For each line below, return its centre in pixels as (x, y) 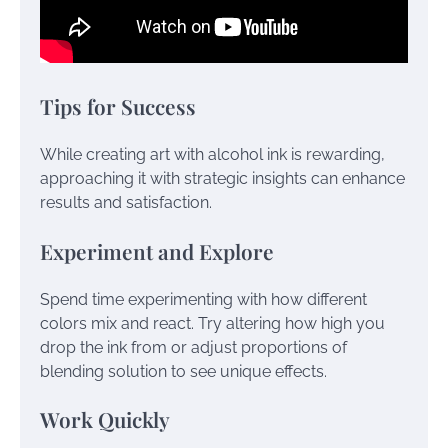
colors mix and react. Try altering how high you (212, 323)
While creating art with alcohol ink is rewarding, (212, 154)
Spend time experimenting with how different (203, 299)
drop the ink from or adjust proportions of (193, 347)
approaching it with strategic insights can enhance (222, 178)
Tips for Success (118, 106)
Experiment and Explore (157, 250)
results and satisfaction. (126, 202)
